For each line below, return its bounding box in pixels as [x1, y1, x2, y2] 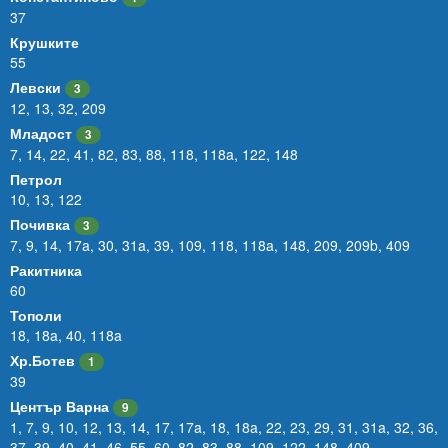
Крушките [10, 32, 79, 52]
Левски [10, 77, 61, 97]
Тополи [10, 305, 62, 325]
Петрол [10, 169, 62, 189]
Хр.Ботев [10, 350, 75, 370]
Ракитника [10, 260, 82, 280]
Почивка [10, 214, 70, 234]
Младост [10, 123, 72, 143]
